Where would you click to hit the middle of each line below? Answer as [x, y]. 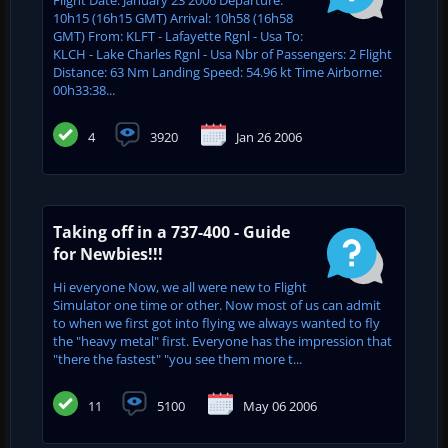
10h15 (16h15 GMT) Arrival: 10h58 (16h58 [173, 17]
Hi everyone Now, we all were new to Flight [180, 286]
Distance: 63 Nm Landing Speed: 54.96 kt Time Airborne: [217, 71]
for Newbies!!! [108, 253]
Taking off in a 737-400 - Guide [171, 231]
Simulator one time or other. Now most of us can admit [217, 304]
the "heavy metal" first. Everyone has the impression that [222, 340]
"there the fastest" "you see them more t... [177, 358]
